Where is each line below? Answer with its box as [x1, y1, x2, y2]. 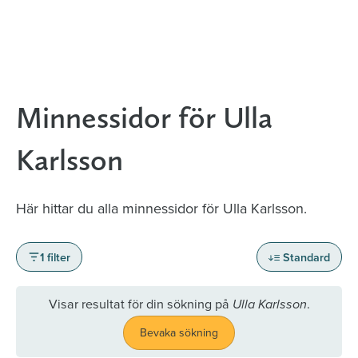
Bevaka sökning [140, 324, 218, 341]
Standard [282, 249, 330, 266]
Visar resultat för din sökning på [48, 295, 233, 313]
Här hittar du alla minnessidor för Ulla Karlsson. [16, 198, 307, 218]
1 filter [39, 249, 70, 266]
